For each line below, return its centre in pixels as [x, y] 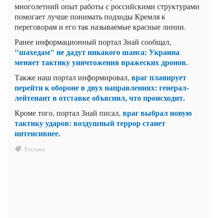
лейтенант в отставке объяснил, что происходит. [100, 98]
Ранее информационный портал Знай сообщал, [93, 42]
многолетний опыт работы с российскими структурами [107, 6]
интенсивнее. [37, 133]
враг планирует [159, 77]
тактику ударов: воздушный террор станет [90, 123]
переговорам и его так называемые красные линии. [100, 27]
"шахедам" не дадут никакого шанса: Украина [97, 52]
